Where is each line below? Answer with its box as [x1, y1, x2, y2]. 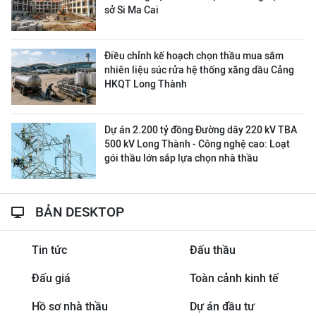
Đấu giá [31, 272, 71, 285]
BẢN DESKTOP [35, 204, 124, 219]
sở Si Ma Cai [104, 4, 159, 16]
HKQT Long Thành [104, 78, 187, 90]
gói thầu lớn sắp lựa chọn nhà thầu [104, 152, 258, 164]
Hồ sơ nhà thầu [31, 300, 108, 313]
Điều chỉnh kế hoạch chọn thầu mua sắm [104, 50, 284, 61]
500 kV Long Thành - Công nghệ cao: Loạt [104, 138, 290, 150]
